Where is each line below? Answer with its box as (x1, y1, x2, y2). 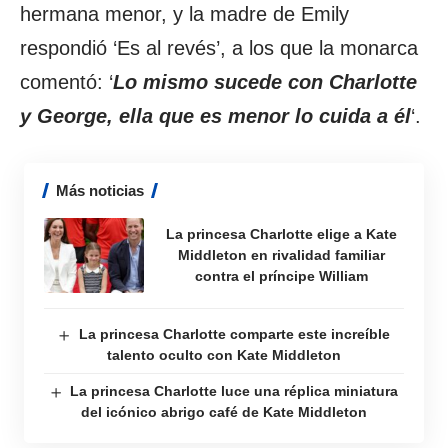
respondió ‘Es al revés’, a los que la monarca (20, 36, 418, 59)
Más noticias (56, 181, 144, 199)
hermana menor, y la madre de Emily (20, 2, 349, 25)
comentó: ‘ (20, 70, 113, 93)
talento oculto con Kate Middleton (107, 346, 341, 363)
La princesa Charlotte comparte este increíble (78, 325, 390, 342)
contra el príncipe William (195, 267, 368, 284)
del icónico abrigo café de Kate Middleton (81, 403, 367, 420)
